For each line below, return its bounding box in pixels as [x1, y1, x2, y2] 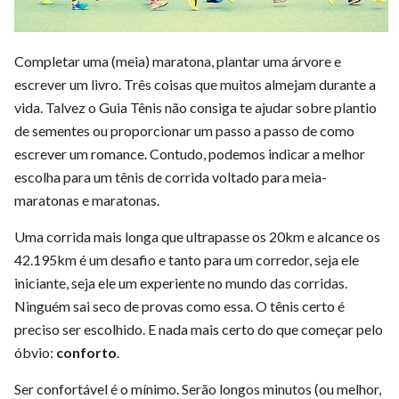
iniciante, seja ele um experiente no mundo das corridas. [14, 273, 347, 291]
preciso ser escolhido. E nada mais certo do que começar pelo [14, 320, 383, 338]
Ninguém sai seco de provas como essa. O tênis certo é [14, 297, 345, 314]
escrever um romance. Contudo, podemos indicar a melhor [14, 144, 365, 162]
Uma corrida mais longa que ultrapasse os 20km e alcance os [14, 227, 380, 245]
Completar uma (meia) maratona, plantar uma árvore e [14, 52, 341, 69]
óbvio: [14, 343, 56, 361]
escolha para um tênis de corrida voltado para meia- [14, 167, 327, 185]
